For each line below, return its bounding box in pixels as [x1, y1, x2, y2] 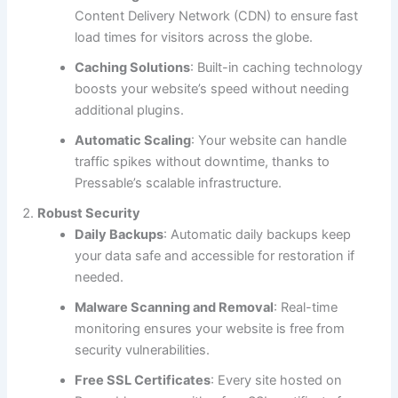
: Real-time [274, 299, 338, 316]
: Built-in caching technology [190, 60, 363, 76]
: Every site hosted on [211, 372, 343, 389]
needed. [75, 269, 124, 286]
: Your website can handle [191, 132, 347, 149]
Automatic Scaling [75, 132, 192, 149]
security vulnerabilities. [75, 342, 211, 359]
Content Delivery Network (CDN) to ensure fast [75, 8, 359, 25]
